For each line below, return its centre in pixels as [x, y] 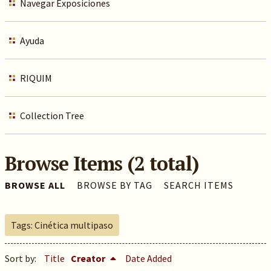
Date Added [148, 258]
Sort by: [21, 258]
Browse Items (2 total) [102, 163]
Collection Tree [52, 116]
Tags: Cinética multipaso [62, 225]
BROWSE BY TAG [114, 185]
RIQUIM [36, 78]
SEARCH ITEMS [198, 185]
